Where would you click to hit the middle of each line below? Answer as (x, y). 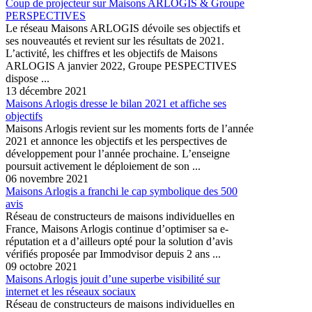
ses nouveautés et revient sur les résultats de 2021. (115, 40)
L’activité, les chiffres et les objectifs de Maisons (111, 53)
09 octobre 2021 (41, 266)
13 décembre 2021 (46, 91)
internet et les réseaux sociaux (71, 291)
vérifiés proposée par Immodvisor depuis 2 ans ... (113, 253)
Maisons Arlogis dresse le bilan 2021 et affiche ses (116, 103)
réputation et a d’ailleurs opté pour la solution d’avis (119, 241)
